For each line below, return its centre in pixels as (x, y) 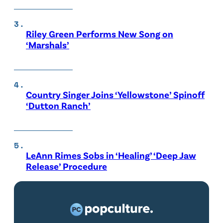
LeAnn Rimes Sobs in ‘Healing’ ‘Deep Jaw (111, 155)
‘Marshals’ (48, 44)
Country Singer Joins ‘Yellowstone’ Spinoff (115, 94)
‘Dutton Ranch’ (58, 105)
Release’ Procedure (66, 166)
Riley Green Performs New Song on (100, 33)
